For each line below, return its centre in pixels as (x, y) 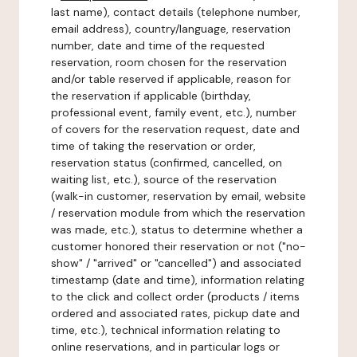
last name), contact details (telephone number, (176, 12)
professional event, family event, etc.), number (174, 112)
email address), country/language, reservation (171, 29)
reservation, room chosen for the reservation (169, 62)
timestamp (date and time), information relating (178, 280)
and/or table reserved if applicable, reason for (171, 79)
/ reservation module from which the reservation (178, 213)
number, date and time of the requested (158, 45)
